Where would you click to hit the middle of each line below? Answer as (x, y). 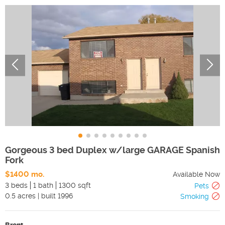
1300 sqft (75, 185)
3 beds (16, 185)
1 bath (43, 185)
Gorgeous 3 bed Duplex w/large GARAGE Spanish (113, 150)
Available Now (196, 174)
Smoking (195, 196)
